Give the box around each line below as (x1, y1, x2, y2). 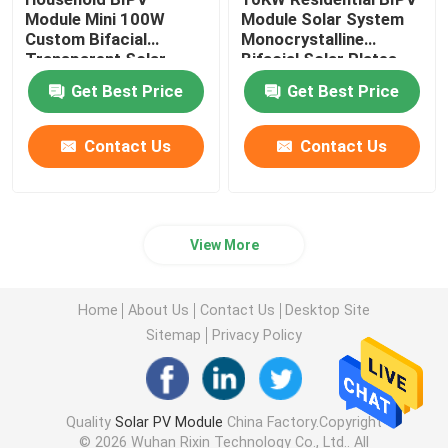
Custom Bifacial (25, 28, 148, 49)
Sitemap (146, 327, 202, 344)
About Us (128, 302, 190, 319)
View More (189, 237, 259, 254)
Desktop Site (285, 302, 371, 319)
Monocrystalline (241, 28, 365, 49)
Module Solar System (241, 8, 405, 29)
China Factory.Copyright (222, 413, 382, 430)
